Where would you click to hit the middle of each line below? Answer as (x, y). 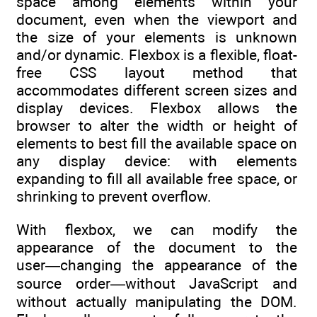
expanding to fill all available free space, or (157, 179)
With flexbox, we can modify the (157, 229)
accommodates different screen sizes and (157, 91)
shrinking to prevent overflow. (114, 197)
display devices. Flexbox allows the (157, 108)
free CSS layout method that (157, 73)
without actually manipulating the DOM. (157, 301)
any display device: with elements (157, 161)
